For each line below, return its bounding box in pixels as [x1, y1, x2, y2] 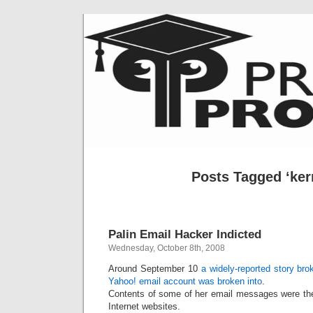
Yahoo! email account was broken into [108, 276, 262, 286]
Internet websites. [108, 301, 180, 312]
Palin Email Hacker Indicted [108, 227, 261, 241]
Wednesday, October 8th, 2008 [108, 243, 225, 253]
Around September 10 [108, 263, 201, 274]
